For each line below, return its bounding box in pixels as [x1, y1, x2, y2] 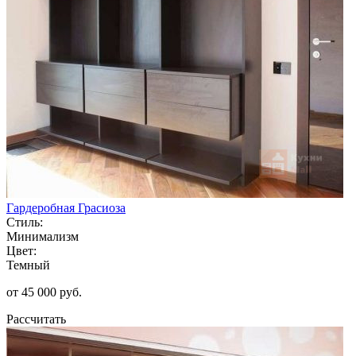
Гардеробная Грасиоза [6, 200, 126, 215]
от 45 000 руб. [6, 284, 82, 299]
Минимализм [6, 229, 79, 243]
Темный [6, 257, 50, 272]
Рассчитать [6, 311, 66, 326]
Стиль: [6, 215, 43, 229]
